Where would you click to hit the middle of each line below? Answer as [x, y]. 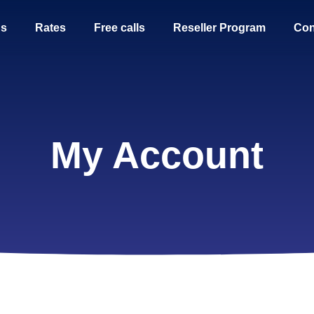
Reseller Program [219, 28]
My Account [157, 155]
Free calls [120, 28]
